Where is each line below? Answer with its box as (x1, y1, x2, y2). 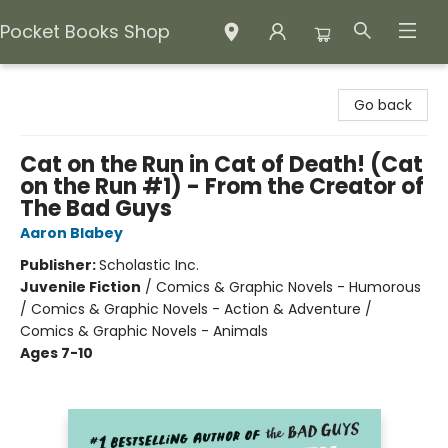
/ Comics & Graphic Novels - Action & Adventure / (20, 299, 372, 319)
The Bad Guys (20, 193, 172, 224)
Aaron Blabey (20, 223, 123, 243)
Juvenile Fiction (20, 277, 141, 297)
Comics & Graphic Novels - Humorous (156, 277, 421, 297)
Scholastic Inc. (99, 255, 199, 275)
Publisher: (20, 255, 99, 275)
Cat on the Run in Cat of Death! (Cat (20, 149, 423, 180)
